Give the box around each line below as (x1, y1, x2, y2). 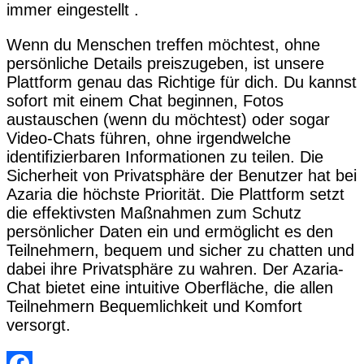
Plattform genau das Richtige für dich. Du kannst (6, 73, 357, 92)
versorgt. (6, 316, 71, 335)
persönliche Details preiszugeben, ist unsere (6, 54, 324, 73)
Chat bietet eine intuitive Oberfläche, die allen (6, 279, 333, 297)
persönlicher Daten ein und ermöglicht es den (6, 223, 333, 241)
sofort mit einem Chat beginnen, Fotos (6, 92, 284, 110)
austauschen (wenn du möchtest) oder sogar (6, 110, 330, 129)
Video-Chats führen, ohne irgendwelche (6, 129, 291, 148)
